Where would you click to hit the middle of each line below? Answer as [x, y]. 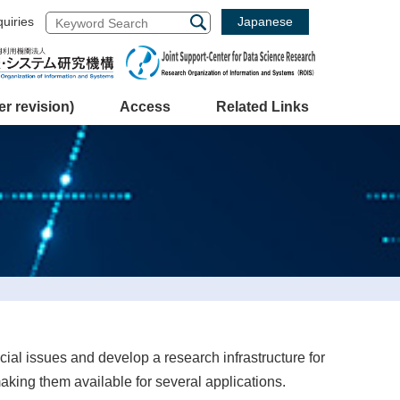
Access [145, 107]
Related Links [262, 107]
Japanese [265, 21]
